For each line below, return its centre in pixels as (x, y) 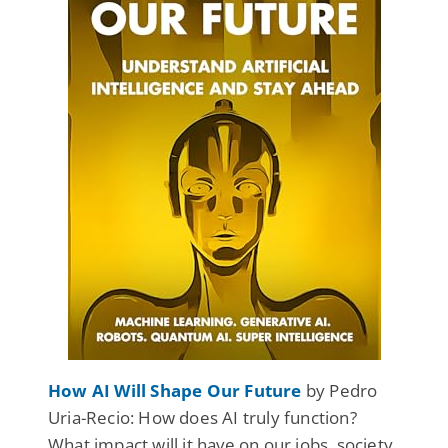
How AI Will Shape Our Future (175, 390)
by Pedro (339, 390)
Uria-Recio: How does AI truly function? (202, 417)
